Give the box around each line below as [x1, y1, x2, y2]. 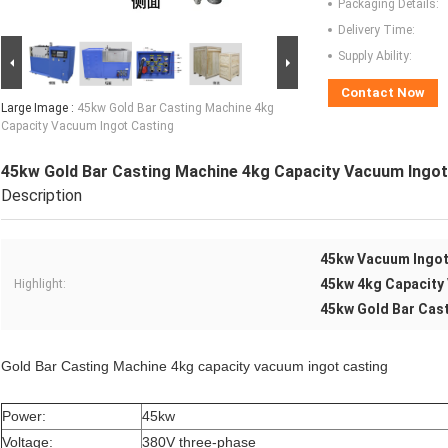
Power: [2, 408, 46, 425]
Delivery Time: [338, 23, 415, 38]
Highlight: [14, 277, 66, 292]
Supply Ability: [338, 49, 412, 64]
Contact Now [341, 85, 425, 101]
